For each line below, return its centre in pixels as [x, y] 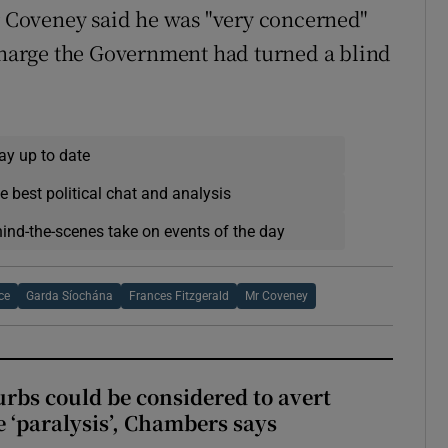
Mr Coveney [277, 296]
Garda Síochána [70, 296]
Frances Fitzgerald [179, 296]
